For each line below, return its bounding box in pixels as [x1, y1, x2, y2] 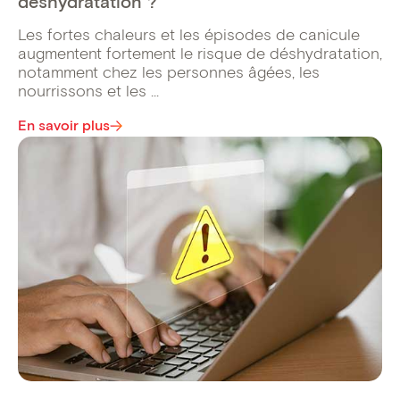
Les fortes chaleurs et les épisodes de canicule [18, 24, 360, 45]
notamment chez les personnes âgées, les [18, 62, 320, 82]
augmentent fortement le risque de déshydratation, [18, 43, 382, 63]
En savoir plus [18, 116, 110, 134]
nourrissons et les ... [18, 80, 159, 101]
